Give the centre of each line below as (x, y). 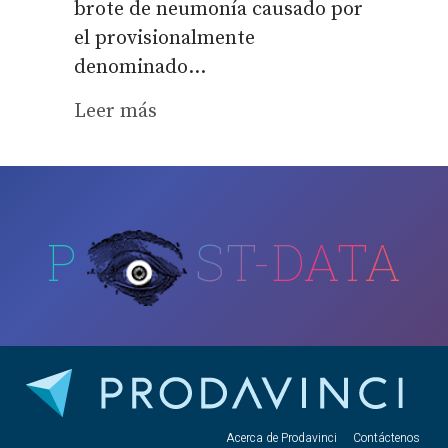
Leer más (115, 111)
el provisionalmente (164, 38)
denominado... (140, 67)
